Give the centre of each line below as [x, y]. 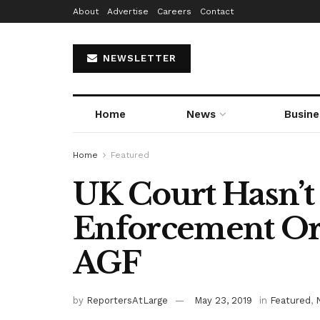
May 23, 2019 [223, 300]
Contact [217, 11]
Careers [174, 11]
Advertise [128, 11]
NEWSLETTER [138, 58]
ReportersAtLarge [127, 300]
